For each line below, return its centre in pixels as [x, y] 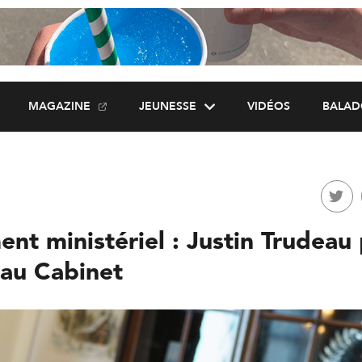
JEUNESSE [167, 106]
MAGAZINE [59, 106]
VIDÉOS [268, 106]
